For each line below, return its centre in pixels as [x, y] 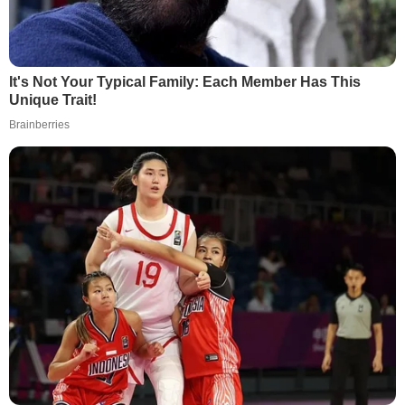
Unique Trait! [53, 100]
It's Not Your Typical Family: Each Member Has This [185, 82]
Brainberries [39, 125]
